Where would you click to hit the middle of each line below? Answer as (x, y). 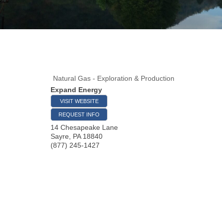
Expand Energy (76, 89)
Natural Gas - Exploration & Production (114, 78)
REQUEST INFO (79, 114)
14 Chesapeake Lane (84, 127)
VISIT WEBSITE (79, 101)
